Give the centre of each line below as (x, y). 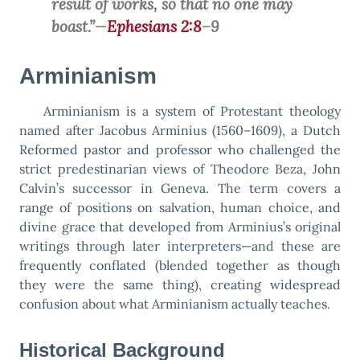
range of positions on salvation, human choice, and (180, 207)
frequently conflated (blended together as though (180, 265)
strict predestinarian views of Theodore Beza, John (180, 168)
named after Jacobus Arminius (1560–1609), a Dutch (180, 130)
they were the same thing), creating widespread (180, 284)
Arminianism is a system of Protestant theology (192, 110)
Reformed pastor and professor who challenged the (180, 149)
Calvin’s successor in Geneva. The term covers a (180, 188)
